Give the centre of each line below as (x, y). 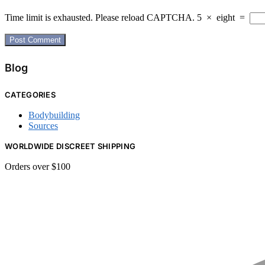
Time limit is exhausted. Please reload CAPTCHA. (100, 18)
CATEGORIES (30, 95)
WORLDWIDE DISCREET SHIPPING (70, 146)
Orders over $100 (38, 167)
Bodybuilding (54, 115)
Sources (43, 126)
